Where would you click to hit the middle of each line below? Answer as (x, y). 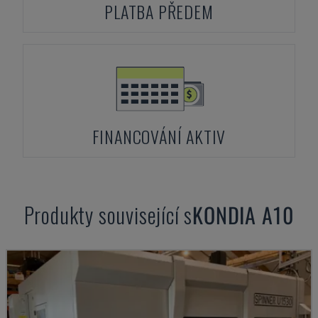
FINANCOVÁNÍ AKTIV (159, 136)
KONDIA (225, 215)
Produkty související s (108, 215)
